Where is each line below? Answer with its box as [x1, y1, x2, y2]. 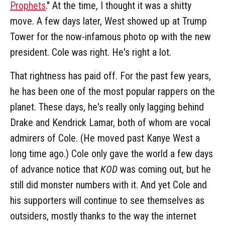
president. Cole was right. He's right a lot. [10, 46, 171, 59]
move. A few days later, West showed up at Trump [10, 15, 207, 28]
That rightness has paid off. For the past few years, [10, 70, 211, 82]
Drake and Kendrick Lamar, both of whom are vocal [10, 117, 210, 129]
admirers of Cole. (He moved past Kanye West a [10, 132, 200, 145]
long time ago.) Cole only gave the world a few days [10, 148, 213, 160]
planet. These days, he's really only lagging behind [10, 101, 204, 114]
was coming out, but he [118, 163, 211, 176]
